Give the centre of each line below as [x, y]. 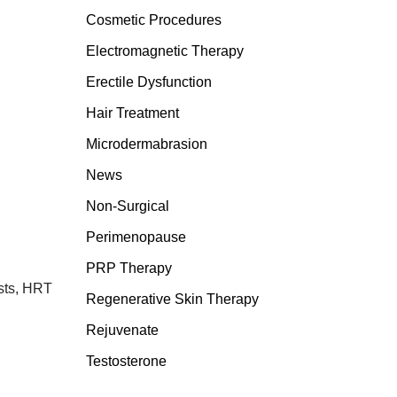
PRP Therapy [128, 268]
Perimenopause [136, 237]
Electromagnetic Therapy [164, 51]
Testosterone [126, 361]
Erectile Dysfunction [148, 82]
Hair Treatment [132, 113]
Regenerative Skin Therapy [172, 299]
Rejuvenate [122, 330]
